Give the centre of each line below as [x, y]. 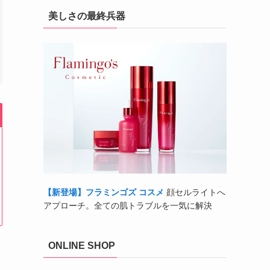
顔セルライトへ [195, 193]
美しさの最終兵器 [87, 16]
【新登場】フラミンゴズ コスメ [104, 193]
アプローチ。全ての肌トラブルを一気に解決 [128, 206]
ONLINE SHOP [82, 246]
